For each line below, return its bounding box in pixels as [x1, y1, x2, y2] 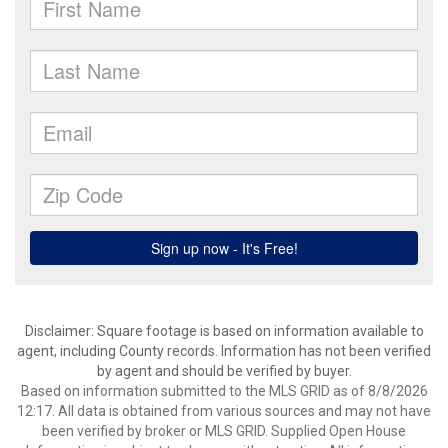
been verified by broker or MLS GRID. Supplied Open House [42, 423, 406, 439]
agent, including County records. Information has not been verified [17, 343, 431, 359]
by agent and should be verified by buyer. [96, 363, 352, 379]
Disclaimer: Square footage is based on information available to [24, 323, 424, 339]
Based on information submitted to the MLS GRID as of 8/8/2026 [20, 383, 428, 399]
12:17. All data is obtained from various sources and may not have [17, 403, 431, 419]
